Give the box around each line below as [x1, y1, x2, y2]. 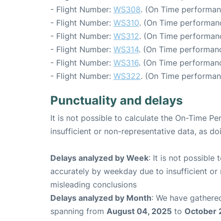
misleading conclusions [50, 180, 137, 190]
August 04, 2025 [107, 206, 172, 217]
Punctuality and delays [50, 93, 183, 108]
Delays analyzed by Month [50, 193, 151, 203]
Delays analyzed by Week [50, 153, 148, 163]
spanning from [50, 206, 107, 217]
